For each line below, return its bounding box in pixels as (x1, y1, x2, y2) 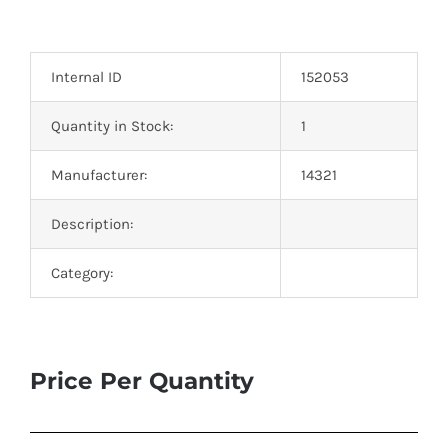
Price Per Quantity (29, 366, 254, 395)
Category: (50, 263, 113, 282)
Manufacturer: (50, 165, 147, 184)
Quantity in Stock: (50, 116, 173, 135)
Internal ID (50, 67, 122, 86)
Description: (50, 214, 133, 233)
